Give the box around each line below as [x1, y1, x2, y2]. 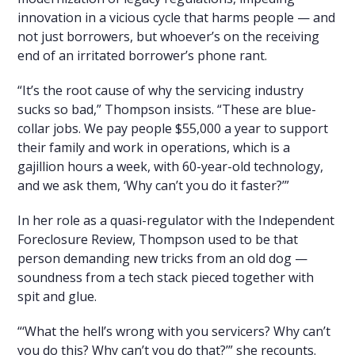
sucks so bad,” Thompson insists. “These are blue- [17, 100, 317, 118]
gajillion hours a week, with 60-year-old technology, [17, 157, 324, 175]
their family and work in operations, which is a [17, 138, 291, 156]
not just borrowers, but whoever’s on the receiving [17, 27, 320, 45]
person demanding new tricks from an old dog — [17, 249, 308, 267]
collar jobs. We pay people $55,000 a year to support [17, 119, 329, 137]
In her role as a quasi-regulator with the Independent [17, 211, 335, 229]
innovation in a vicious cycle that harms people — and [17, 8, 336, 26]
